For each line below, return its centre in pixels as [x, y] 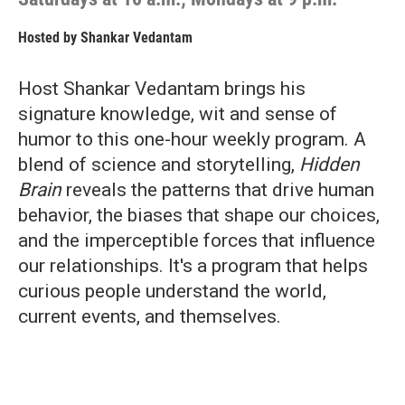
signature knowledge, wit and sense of [178, 114]
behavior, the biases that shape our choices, [199, 215]
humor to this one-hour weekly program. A [192, 139]
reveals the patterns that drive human [218, 190]
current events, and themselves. [150, 316]
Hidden [330, 165]
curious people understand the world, [172, 291]
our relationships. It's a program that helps [193, 266]
